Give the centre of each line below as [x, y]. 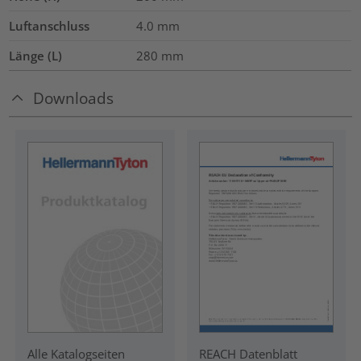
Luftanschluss [50, 26]
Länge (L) [36, 56]
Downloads [74, 98]
